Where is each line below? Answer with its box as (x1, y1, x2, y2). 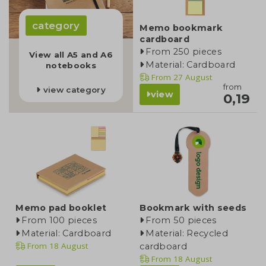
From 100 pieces (21, 215, 97, 226)
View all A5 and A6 (29, 49, 113, 59)
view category (40, 85, 106, 95)
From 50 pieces (145, 215, 217, 226)
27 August (171, 71, 213, 83)
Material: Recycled (145, 228, 228, 239)
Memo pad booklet (15, 202, 107, 214)
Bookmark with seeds (140, 202, 247, 214)
